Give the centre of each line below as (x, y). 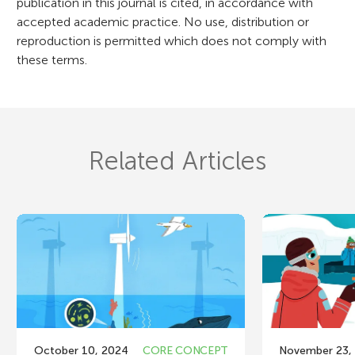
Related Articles (177, 160)
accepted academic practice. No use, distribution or (163, 21)
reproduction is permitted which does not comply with (172, 40)
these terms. (52, 59)
